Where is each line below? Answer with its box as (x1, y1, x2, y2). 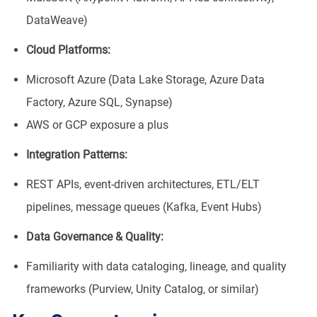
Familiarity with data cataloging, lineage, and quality (25, 259, 287, 273)
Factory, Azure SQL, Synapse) (25, 95, 173, 109)
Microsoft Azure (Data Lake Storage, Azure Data (25, 72, 265, 86)
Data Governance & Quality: (25, 229, 163, 243)
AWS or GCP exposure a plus (25, 117, 168, 132)
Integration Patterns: (25, 147, 127, 161)
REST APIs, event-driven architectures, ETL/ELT (25, 177, 260, 191)
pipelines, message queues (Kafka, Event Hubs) (25, 200, 262, 214)
